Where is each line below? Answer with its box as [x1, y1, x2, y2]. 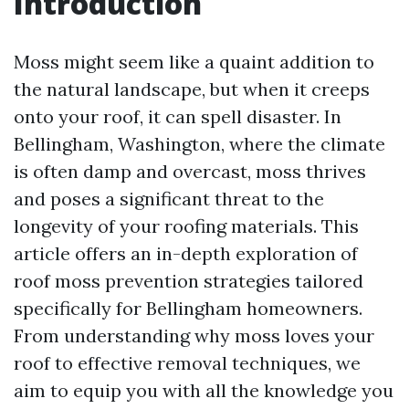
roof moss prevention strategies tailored [14, 269, 363, 292]
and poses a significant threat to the [14, 187, 324, 210]
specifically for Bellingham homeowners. [14, 297, 362, 320]
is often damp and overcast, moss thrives [14, 160, 366, 183]
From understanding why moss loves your [14, 324, 374, 347]
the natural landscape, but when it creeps [14, 78, 370, 100]
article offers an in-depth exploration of [14, 242, 358, 265]
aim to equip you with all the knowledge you [14, 379, 393, 402]
